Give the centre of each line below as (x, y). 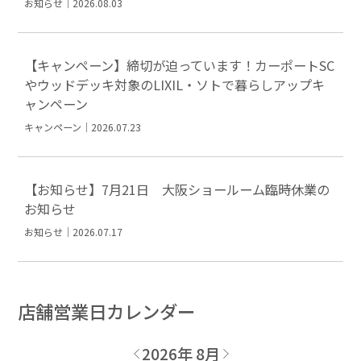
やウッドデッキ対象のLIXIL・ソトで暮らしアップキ (175, 84)
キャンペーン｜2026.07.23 (83, 127)
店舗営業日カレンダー (107, 311)
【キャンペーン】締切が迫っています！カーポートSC (180, 65)
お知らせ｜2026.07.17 (74, 231)
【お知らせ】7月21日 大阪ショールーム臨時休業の (177, 189)
